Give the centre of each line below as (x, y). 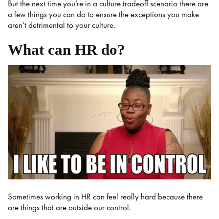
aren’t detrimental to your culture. (63, 25)
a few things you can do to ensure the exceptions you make (103, 14)
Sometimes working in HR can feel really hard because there (105, 197)
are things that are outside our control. (70, 207)
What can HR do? (66, 50)
